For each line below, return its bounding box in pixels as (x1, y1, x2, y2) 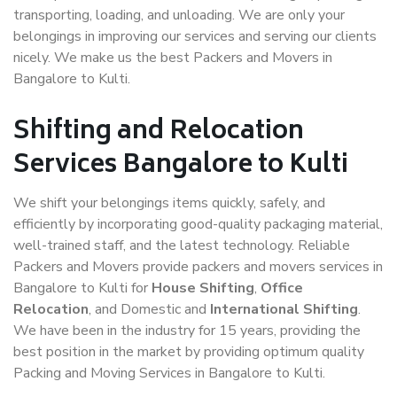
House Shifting (152, 278, 254, 298)
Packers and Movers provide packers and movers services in (13, 257, 383, 276)
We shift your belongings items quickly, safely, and (13, 193, 325, 213)
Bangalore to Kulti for (13, 278, 152, 298)
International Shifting (210, 300, 358, 319)
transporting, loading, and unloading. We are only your (13, 5, 345, 25)
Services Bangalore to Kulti (13, 144, 348, 188)
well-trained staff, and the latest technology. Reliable (13, 236, 350, 255)
